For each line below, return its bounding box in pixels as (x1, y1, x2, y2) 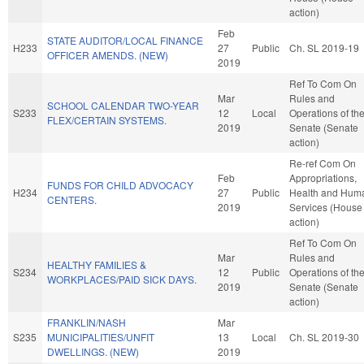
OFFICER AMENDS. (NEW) (47, 47, 168, 62)
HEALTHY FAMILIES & (47, 257, 146, 271)
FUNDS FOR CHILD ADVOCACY (47, 177, 193, 192)
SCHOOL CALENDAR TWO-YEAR (47, 97, 199, 112)
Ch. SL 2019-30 (289, 329, 359, 344)
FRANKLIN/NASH (47, 314, 126, 329)
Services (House (289, 199, 362, 214)
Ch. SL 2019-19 (289, 40, 359, 54)
